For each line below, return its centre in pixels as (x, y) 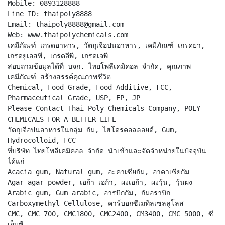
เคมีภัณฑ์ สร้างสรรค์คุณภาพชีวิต (59, 77)
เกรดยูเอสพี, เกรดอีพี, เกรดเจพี (58, 55)
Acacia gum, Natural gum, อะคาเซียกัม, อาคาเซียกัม (98, 172)
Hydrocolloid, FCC (42, 140)
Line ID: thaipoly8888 (50, 13)
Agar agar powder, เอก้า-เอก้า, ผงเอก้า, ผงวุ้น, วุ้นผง (100, 182)
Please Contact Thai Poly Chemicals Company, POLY (104, 108)
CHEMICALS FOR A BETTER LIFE (62, 119)
